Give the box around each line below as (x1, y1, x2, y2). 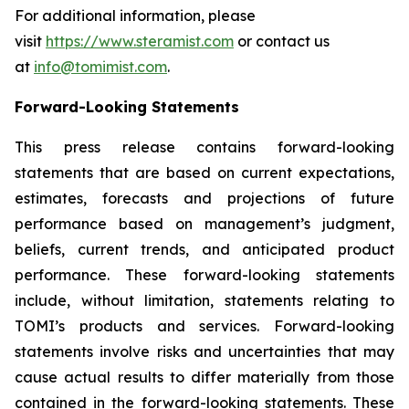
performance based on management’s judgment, (15, 215, 394, 233)
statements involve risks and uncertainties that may (15, 342, 394, 361)
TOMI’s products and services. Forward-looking (15, 317, 394, 335)
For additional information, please (15, 6, 256, 25)
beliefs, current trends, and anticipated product (15, 240, 394, 258)
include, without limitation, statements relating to (15, 291, 394, 309)
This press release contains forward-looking (15, 138, 394, 156)
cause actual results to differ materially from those (15, 368, 394, 386)
